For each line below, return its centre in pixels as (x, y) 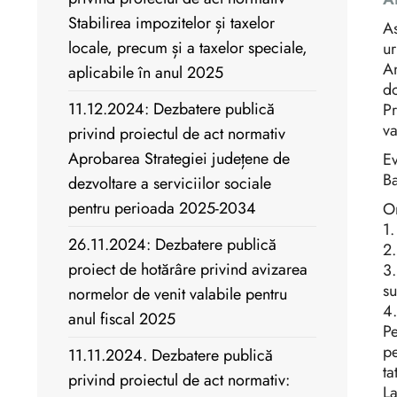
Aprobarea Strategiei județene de (179, 159)
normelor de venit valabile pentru (178, 295)
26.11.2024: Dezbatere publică (172, 245)
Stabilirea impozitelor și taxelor (171, 23)
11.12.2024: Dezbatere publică (171, 109)
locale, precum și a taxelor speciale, (188, 48)
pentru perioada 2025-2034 (162, 209)
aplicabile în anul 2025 (146, 73)
